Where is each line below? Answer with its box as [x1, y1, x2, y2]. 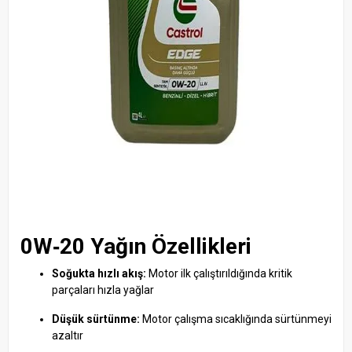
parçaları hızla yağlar [52, 283, 154, 296]
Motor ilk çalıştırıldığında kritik [146, 266, 292, 280]
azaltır [52, 328, 83, 342]
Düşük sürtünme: [52, 312, 140, 325]
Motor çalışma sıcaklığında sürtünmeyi [140, 312, 332, 325]
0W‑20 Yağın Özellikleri [20, 233, 251, 259]
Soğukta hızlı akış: [52, 266, 146, 280]
